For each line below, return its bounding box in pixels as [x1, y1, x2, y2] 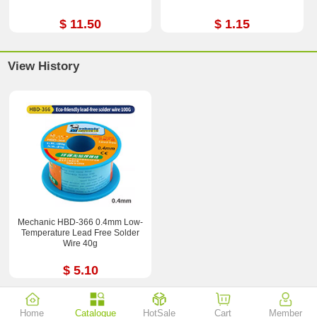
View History [8, 59, 80, 73]
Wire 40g [63, 238, 98, 248]
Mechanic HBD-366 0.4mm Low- [18, 217, 144, 227]
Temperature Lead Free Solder [21, 227, 140, 238]
